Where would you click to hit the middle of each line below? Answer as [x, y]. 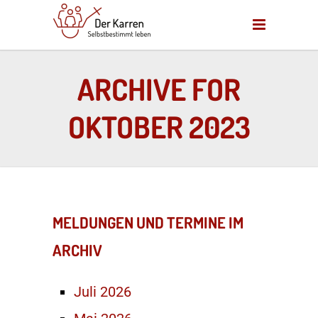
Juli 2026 [103, 292]
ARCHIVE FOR [159, 89]
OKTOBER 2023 [159, 127]
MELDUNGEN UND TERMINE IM [148, 222]
